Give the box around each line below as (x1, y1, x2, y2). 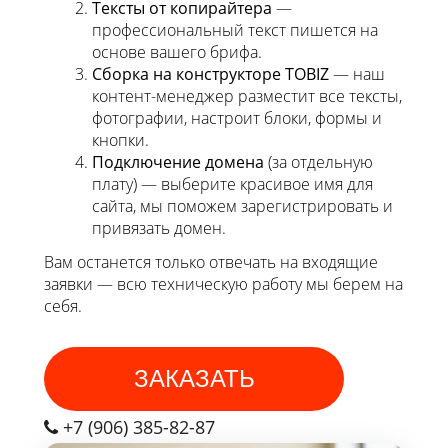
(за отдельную (264, 151, 373, 174)
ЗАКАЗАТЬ (133, 365, 255, 393)
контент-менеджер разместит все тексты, (92, 85, 402, 108)
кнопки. (92, 129, 149, 152)
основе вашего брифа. (92, 41, 262, 64)
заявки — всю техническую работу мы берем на (44, 273, 403, 296)
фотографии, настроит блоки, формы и (92, 107, 382, 130)
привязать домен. (92, 217, 226, 240)
